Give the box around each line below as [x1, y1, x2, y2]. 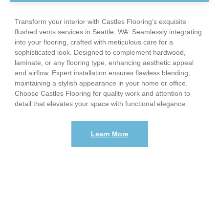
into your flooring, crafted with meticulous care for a [15, 38, 173, 46]
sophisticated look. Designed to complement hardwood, [15, 48, 186, 56]
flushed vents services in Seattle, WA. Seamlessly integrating [15, 27, 202, 36]
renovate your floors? [64, 206, 155, 217]
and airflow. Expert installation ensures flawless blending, [15, 68, 190, 77]
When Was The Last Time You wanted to [25, 196, 194, 206]
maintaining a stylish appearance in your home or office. [15, 79, 188, 87]
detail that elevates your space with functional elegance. [15, 99, 187, 108]
